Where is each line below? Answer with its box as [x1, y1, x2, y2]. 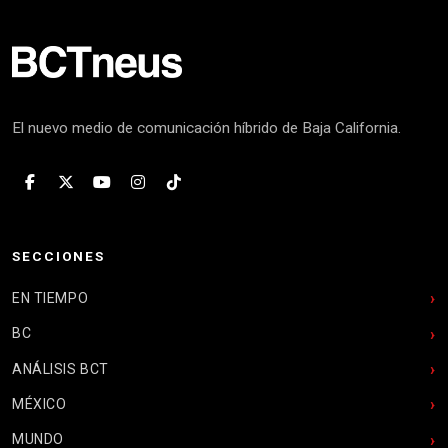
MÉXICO [12, 395, 67, 412]
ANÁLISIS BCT [12, 360, 109, 377]
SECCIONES [12, 247, 106, 264]
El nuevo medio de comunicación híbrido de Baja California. [12, 118, 401, 137]
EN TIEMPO [12, 289, 89, 306]
